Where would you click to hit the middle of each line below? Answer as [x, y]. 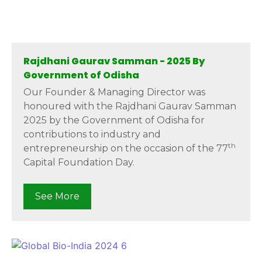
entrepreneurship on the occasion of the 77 [126, 148]
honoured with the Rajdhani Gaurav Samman [130, 106]
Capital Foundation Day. [79, 162]
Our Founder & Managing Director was [114, 92]
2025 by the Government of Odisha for [114, 120]
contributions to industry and [92, 134]
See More [57, 196]
